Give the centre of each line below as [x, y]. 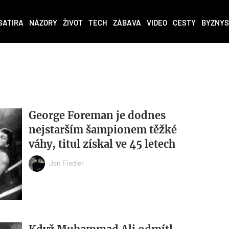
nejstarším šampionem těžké [102, 130]
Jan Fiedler [66, 163]
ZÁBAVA [127, 23]
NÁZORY [43, 23]
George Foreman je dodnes [97, 116]
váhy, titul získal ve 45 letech [102, 144]
